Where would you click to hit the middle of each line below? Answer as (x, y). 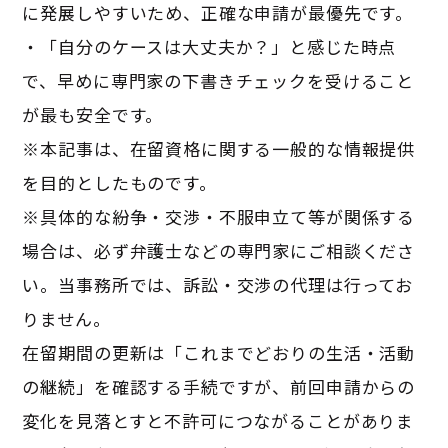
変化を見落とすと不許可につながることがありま (218, 420)
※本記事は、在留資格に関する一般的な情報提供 (219, 148)
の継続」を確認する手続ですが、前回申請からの (219, 386)
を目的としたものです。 (119, 182)
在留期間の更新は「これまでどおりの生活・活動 (219, 352)
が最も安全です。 (93, 114)
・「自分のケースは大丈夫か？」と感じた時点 (209, 46)
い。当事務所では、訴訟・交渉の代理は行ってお (218, 284)
